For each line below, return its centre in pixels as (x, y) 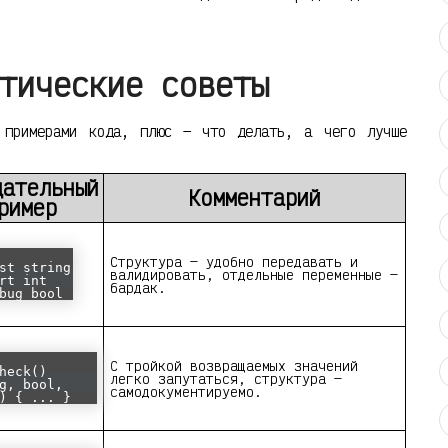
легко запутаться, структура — (226, 379)
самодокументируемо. (186, 392)
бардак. (138, 288)
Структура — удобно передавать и (234, 262)
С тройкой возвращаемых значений (234, 366)
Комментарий (254, 198)
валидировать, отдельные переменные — (254, 275)
